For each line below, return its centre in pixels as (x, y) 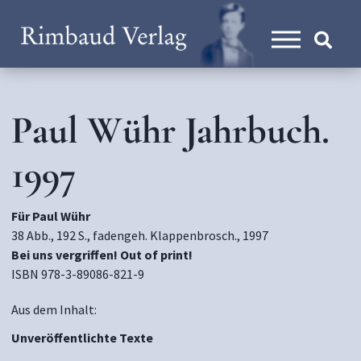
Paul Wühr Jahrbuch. (170, 131)
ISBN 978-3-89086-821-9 (78, 274)
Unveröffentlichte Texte (82, 338)
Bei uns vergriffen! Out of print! (102, 255)
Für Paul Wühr (51, 216)
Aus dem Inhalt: (54, 309)
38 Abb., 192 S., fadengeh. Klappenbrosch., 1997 (140, 235)
